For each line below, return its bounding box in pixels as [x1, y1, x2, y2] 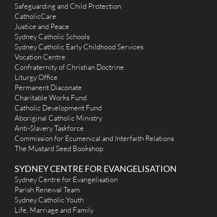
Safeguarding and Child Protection [15, 1, 121, 11]
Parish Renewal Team [15, 185, 80, 194]
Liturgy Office [15, 73, 58, 82]
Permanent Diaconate [15, 83, 82, 92]
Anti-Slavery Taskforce [15, 124, 84, 133]
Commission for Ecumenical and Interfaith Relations [15, 134, 174, 143]
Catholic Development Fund [15, 103, 102, 112]
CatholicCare [15, 12, 56, 21]
